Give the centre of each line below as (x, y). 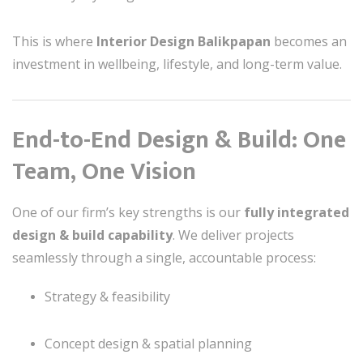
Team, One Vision (104, 172)
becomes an (309, 41)
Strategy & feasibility (107, 297)
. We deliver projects (233, 235)
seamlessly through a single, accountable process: (164, 258)
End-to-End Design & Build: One (179, 140)
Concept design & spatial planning (148, 344)
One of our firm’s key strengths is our (128, 212)
